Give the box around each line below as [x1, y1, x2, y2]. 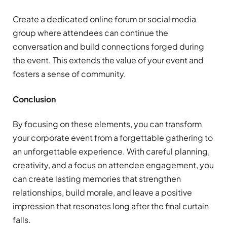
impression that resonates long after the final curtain [13, 200, 209, 211]
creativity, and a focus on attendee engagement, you [13, 159, 214, 170]
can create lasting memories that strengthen [13, 173, 181, 184]
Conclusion [13, 93, 56, 104]
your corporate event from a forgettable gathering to [13, 132, 213, 143]
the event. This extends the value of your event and [13, 55, 204, 66]
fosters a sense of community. [13, 68, 126, 80]
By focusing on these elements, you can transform [13, 118, 202, 129]
